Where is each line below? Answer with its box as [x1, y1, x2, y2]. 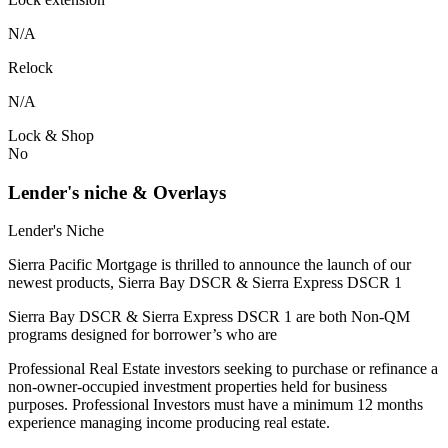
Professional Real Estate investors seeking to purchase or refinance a [8, 360, 438, 378]
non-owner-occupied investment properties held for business [8, 378, 387, 396]
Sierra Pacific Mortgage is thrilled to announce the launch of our [8, 256, 411, 274]
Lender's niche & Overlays [8, 181, 226, 203]
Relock [8, 58, 53, 76]
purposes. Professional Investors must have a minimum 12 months [8, 396, 423, 414]
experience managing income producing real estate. [8, 414, 330, 432]
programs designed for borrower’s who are [8, 326, 277, 344]
